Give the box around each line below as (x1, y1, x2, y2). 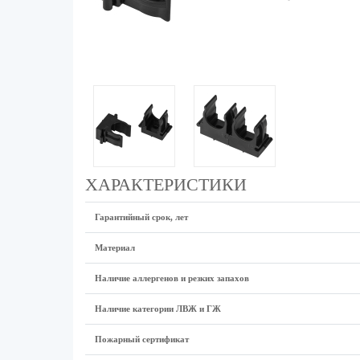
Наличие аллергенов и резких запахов (94, 273, 249, 283)
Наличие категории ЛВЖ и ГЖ (94, 304, 221, 313)
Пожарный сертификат (94, 334, 189, 344)
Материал (94, 243, 135, 252)
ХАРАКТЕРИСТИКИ (84, 175, 247, 194)
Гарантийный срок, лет (94, 212, 188, 222)
